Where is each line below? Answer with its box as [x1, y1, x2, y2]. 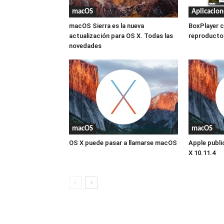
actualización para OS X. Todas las [69, 31, 173, 39]
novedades [69, 41, 101, 49]
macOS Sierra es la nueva [69, 21, 144, 29]
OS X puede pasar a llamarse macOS [69, 138, 177, 146]
